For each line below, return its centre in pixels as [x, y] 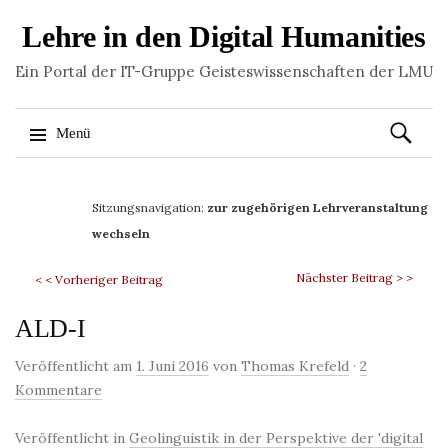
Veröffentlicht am [75, 366]
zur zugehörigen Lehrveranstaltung [317, 207]
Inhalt [50, 229]
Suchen [410, 119]
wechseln [120, 233]
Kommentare [58, 390]
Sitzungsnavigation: [149, 207]
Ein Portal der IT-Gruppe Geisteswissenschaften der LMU [224, 71]
